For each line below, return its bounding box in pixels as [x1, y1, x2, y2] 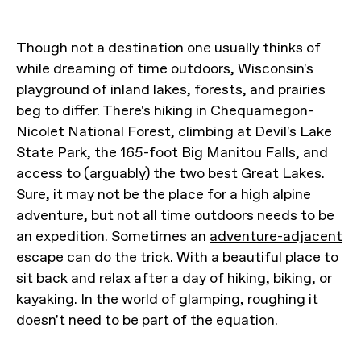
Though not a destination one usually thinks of [16, 39, 321, 56]
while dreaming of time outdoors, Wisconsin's [16, 60, 313, 77]
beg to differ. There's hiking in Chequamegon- [16, 102, 313, 119]
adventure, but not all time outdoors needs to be [16, 206, 334, 224]
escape [16, 248, 64, 266]
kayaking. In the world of [16, 290, 179, 308]
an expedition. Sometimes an [16, 227, 210, 245]
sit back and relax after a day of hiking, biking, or [16, 269, 332, 287]
